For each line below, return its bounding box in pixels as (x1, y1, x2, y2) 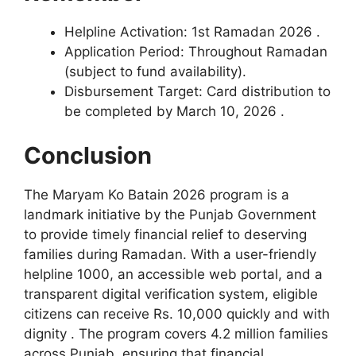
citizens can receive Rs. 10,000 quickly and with (24, 305, 330, 322)
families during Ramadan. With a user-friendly (24, 246, 316, 262)
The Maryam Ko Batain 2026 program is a (24, 186, 289, 203)
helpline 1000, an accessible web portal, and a (24, 265, 323, 282)
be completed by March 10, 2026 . (64, 103, 284, 120)
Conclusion (24, 141, 152, 169)
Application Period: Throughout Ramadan (64, 44, 327, 60)
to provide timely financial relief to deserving (24, 226, 307, 242)
